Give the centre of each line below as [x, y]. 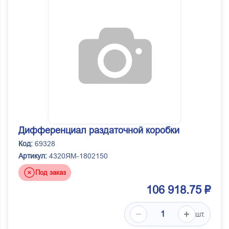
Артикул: [33, 156]
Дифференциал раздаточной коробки [99, 131]
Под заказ [51, 172]
